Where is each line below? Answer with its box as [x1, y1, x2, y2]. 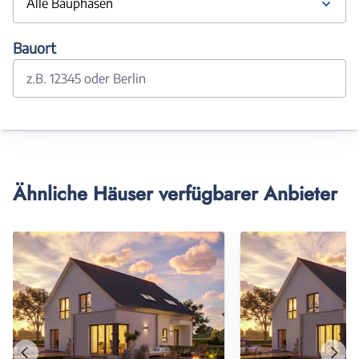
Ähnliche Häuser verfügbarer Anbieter [13, 179, 337, 208]
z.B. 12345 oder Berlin [26, 71, 146, 87]
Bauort [13, 38, 56, 57]
